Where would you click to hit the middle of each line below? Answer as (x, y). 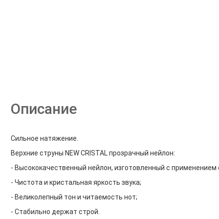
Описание (44, 109)
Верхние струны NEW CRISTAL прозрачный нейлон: (93, 153)
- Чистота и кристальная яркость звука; (76, 182)
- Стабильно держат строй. (55, 212)
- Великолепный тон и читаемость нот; (74, 197)
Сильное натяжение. (44, 138)
